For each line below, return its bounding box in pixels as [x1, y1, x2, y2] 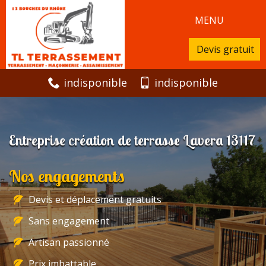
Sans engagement [28, 214, 109, 228]
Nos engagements [9, 166, 125, 187]
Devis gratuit [197, 43, 254, 56]
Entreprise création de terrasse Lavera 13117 [9, 131, 256, 150]
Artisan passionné [28, 236, 109, 249]
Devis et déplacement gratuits [28, 193, 161, 207]
